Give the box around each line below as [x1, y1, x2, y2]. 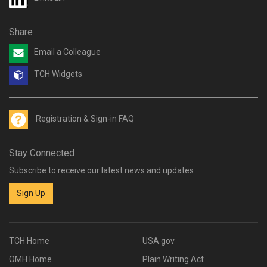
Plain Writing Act [142, 254, 204, 264]
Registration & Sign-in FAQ [36, 114, 134, 124]
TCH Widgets [34, 69, 82, 79]
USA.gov [142, 235, 175, 246]
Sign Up [17, 188, 45, 198]
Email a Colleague [34, 47, 101, 57]
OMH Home [9, 254, 52, 264]
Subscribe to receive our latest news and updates [9, 165, 194, 175]
